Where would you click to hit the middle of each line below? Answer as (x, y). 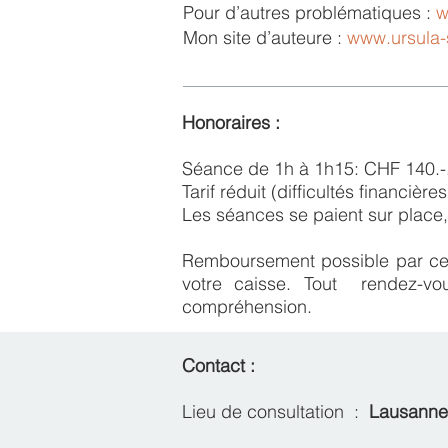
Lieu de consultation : (275, 411)
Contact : (218, 365)
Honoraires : (233, 122)
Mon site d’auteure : (265, 37)
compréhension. (247, 306)
